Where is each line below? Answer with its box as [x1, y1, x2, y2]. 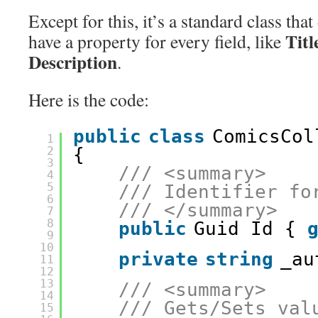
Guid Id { [194, 218, 307, 239]
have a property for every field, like [28, 29, 285, 53]
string [205, 248, 273, 270]
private [119, 248, 198, 270]
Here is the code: [28, 87, 149, 111]
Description [28, 48, 117, 75]
